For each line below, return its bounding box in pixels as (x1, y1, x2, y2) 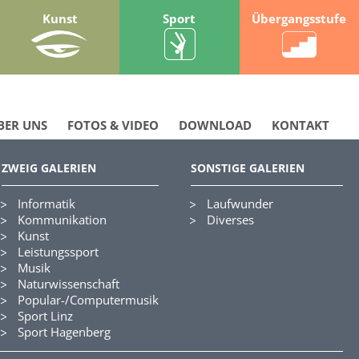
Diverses (207, 212, 254, 228)
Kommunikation (18, 212, 107, 228)
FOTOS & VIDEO (67, 117, 159, 133)
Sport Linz (18, 308, 73, 324)
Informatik (18, 196, 75, 212)
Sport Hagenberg (18, 324, 111, 340)
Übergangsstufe (252, 10, 347, 26)
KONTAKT (272, 117, 330, 133)
